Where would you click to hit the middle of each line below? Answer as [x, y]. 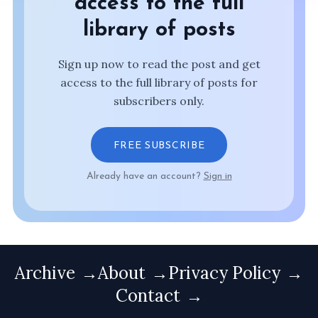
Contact [148, 296]
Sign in [218, 176]
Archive [45, 273]
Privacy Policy [224, 273]
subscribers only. [159, 101]
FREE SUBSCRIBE [159, 146]
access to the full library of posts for [159, 82]
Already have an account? [145, 176]
